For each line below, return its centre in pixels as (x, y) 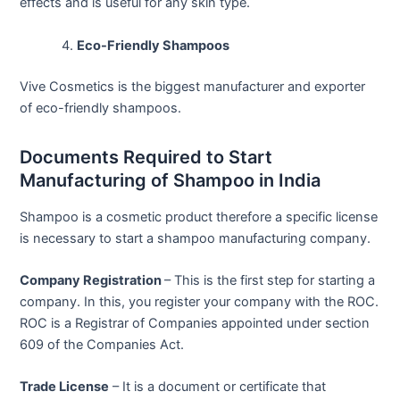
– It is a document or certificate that (218, 387)
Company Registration (92, 280)
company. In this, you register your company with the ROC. (200, 301)
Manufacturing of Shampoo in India (171, 180)
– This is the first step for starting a (270, 280)
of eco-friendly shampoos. (101, 108)
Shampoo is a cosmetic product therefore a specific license (199, 217)
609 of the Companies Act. (102, 344)
